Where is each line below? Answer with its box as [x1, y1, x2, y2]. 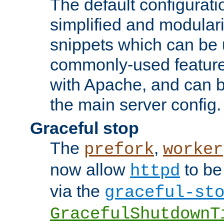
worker [163, 139, 223, 159]
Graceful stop [30, 118, 139, 137]
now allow [50, 159, 130, 179]
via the [50, 181, 104, 200]
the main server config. [50, 94, 221, 114]
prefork [84, 139, 154, 159]
